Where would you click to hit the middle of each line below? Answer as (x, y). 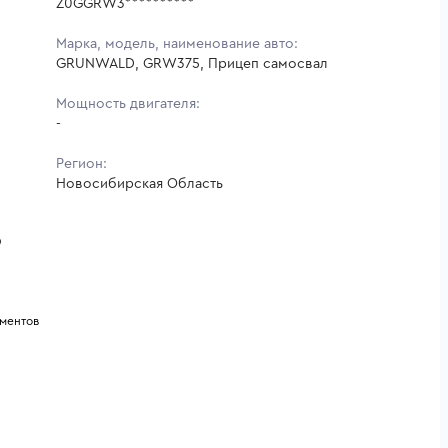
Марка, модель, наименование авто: (177, 43)
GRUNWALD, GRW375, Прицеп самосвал (192, 63)
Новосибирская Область (139, 183)
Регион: (81, 163)
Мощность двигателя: (128, 103)
